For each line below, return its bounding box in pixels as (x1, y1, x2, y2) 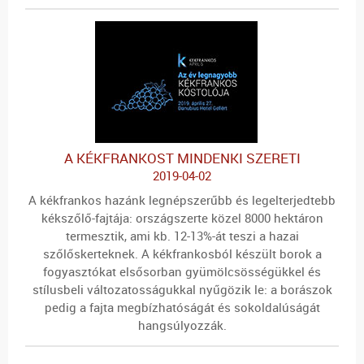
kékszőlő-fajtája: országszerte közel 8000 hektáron (41, 209, 323, 226)
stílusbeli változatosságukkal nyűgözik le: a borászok (32, 280, 332, 297)
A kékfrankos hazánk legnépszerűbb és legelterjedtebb (28, 191, 336, 208)
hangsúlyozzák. (137, 316, 227, 333)
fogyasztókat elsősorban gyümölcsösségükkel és (43, 262, 321, 279)
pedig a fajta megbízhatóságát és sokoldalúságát (44, 298, 320, 315)
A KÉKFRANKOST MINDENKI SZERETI (63, 149, 301, 168)
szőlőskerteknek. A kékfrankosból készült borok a (42, 245, 322, 262)
